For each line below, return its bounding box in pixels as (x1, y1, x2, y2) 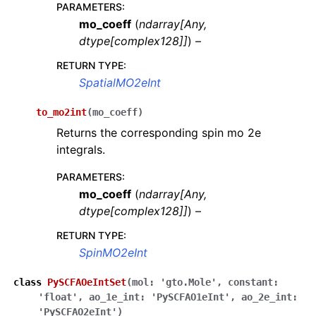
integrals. (56, 142, 105, 157)
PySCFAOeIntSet (47, 276, 126, 288)
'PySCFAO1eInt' (151, 291, 230, 303)
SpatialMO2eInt (79, 75, 161, 90)
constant (228, 276, 273, 288)
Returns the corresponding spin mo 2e (56, 126, 261, 140)
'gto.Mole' (160, 276, 217, 288)
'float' (38, 291, 78, 303)
